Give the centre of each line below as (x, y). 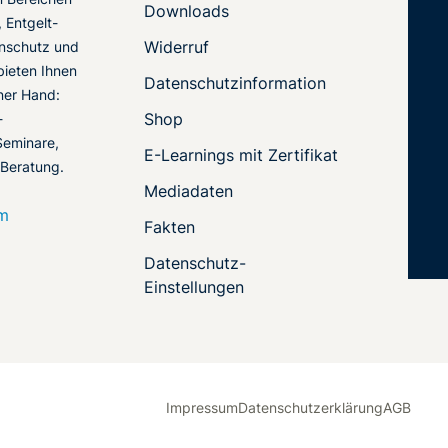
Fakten (169, 227)
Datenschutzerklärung (310, 408)
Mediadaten (188, 191)
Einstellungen (194, 287)
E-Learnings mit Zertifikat (241, 155)
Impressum (201, 408)
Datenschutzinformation (235, 83)
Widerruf (176, 47)
